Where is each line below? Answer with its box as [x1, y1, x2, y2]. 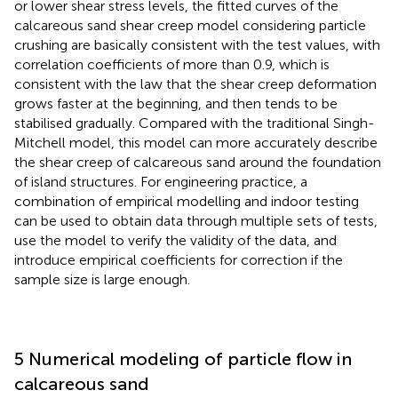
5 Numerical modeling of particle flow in [14, 347, 352, 370]
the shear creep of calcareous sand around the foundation [14, 153, 381, 171]
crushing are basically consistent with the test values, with [14, 36, 380, 53]
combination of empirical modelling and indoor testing [14, 192, 359, 210]
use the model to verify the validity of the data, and [14, 231, 337, 249]
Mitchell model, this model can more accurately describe [14, 133, 378, 151]
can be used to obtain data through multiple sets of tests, [14, 211, 378, 229]
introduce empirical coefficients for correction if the [14, 251, 343, 268]
